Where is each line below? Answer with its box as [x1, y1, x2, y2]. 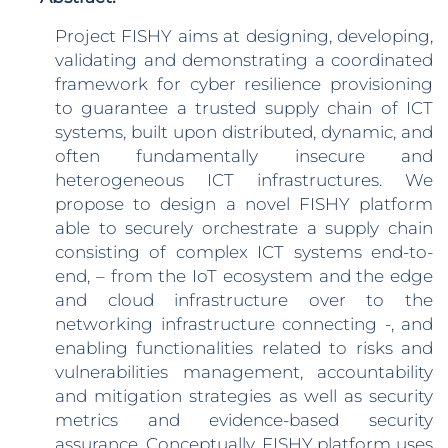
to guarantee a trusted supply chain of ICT [55, 98, 433, 118]
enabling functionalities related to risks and [55, 338, 433, 358]
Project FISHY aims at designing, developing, [55, 26, 433, 46]
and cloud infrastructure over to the [55, 290, 433, 310]
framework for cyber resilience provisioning [55, 74, 433, 94]
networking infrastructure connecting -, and [55, 314, 433, 334]
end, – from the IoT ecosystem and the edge [55, 266, 433, 286]
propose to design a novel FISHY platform [55, 194, 433, 214]
